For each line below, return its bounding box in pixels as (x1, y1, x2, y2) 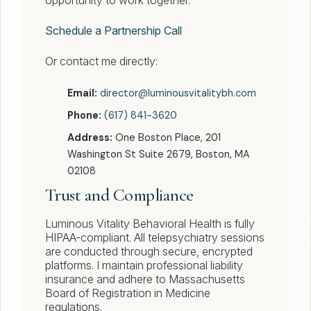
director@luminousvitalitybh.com (100, 87, 256, 100)
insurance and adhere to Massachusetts (45, 272, 245, 287)
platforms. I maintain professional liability (45, 258, 243, 273)
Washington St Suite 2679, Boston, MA (67, 148, 250, 161)
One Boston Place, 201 (112, 131, 221, 144)
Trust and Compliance (45, 184, 194, 206)
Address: (67, 131, 112, 144)
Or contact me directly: (45, 54, 158, 69)
